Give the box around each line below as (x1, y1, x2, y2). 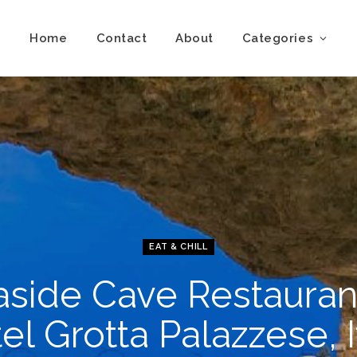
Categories (241, 31, 314, 45)
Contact (96, 31, 147, 45)
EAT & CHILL (149, 241, 208, 252)
